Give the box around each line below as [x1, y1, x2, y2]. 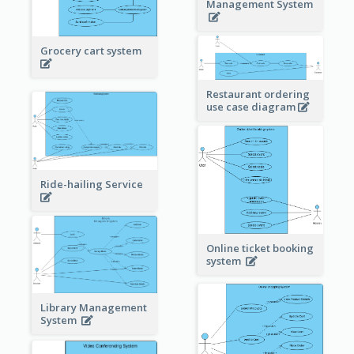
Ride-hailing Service [40, 177, 148, 192]
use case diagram [205, 99, 298, 114]
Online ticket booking [205, 241, 314, 256]
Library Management [40, 300, 147, 315]
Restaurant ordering [205, 86, 310, 101]
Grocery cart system [40, 43, 146, 58]
